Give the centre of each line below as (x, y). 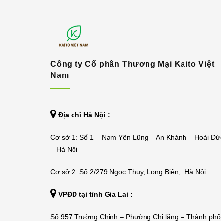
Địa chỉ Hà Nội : (84, 115)
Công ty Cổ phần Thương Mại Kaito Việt (132, 64)
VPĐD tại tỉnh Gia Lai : (95, 194)
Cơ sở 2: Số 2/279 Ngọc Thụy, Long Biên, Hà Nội (128, 172)
